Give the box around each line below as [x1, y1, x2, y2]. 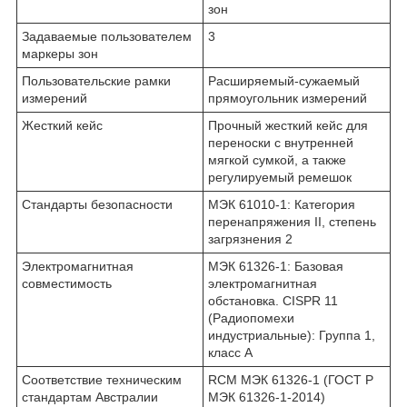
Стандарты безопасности [22, 196, 173, 212]
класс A [208, 344, 253, 360]
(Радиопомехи [208, 310, 294, 325]
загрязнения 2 [208, 231, 293, 246]
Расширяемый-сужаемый [208, 73, 360, 88]
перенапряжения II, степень [208, 213, 376, 229]
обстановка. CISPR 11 [208, 293, 338, 308]
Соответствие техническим [22, 372, 182, 387]
